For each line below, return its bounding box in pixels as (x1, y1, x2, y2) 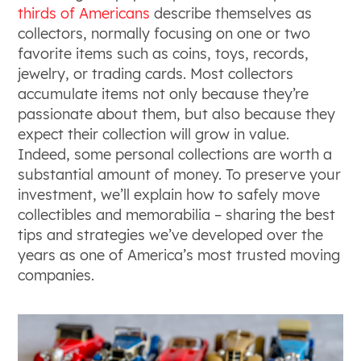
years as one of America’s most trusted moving (18, 245, 341, 264)
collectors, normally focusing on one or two (18, 23, 311, 43)
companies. (18, 265, 95, 284)
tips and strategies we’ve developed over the (18, 225, 324, 244)
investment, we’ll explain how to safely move (18, 185, 321, 204)
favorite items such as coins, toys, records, (18, 44, 309, 63)
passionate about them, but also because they (18, 104, 336, 123)
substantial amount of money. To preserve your (18, 164, 342, 184)
